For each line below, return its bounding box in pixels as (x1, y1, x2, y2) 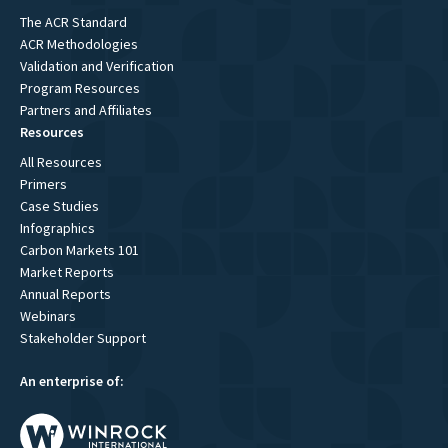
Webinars (20, 307, 76, 326)
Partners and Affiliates (20, 101, 152, 120)
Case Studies (20, 197, 99, 216)
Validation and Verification (20, 57, 174, 76)
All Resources (20, 153, 102, 172)
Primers (20, 175, 67, 194)
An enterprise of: (20, 372, 124, 391)
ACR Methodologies (20, 35, 138, 54)
